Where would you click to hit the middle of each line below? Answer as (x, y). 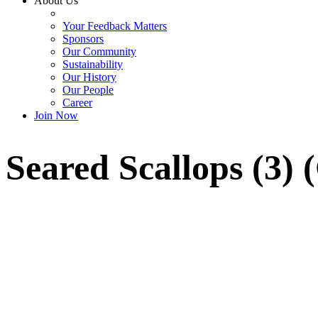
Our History (89, 77)
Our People (88, 90)
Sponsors (83, 39)
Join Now (56, 115)
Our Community (99, 51)
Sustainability (93, 64)
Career (77, 103)
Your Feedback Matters (115, 26)
